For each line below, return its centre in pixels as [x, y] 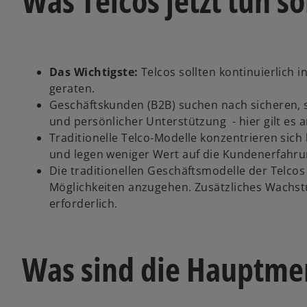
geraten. [72, 89]
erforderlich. [84, 204]
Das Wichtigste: [94, 72]
